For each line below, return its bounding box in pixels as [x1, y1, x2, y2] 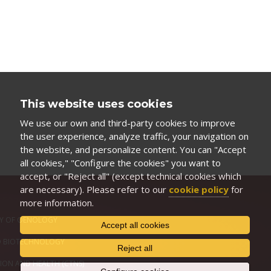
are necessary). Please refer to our [20, 183, 169, 195]
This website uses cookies [20, 97, 172, 111]
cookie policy [169, 183, 229, 195]
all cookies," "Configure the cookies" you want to [20, 156, 221, 169]
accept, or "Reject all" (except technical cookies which [20, 169, 241, 182]
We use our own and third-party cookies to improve [20, 116, 235, 129]
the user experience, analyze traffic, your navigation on [20, 129, 249, 142]
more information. [20, 196, 94, 209]
